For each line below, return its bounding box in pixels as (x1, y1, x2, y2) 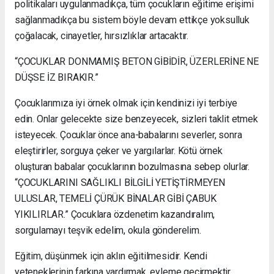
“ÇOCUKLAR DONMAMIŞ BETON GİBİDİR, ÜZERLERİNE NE (15, 56, 259, 68)
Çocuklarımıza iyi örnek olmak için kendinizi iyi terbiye (15, 97, 238, 109)
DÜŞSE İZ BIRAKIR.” (15, 72, 98, 84)
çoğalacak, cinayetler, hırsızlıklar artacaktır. (15, 30, 188, 42)
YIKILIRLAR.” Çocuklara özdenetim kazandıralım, (15, 209, 215, 221)
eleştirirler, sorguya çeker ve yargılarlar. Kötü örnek (15, 145, 223, 157)
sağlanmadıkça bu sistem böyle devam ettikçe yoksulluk (15, 14, 250, 26)
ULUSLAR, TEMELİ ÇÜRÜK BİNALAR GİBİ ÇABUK (15, 193, 217, 205)
